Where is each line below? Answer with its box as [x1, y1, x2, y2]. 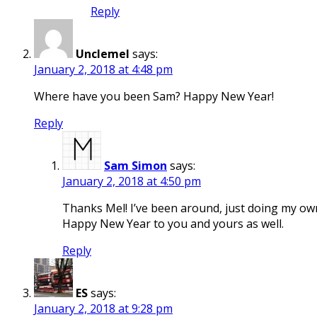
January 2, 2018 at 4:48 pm [34, 61, 173, 77]
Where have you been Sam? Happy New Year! [34, 88, 274, 104]
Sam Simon [104, 157, 167, 173]
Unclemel [76, 45, 129, 62]
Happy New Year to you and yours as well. [62, 215, 284, 231]
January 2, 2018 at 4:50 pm [62, 173, 201, 189]
